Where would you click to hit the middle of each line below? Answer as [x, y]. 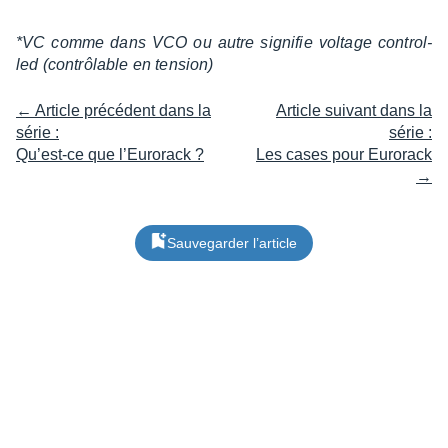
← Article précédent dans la [113, 111]
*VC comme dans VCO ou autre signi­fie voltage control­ [224, 43]
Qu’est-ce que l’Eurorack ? [110, 155]
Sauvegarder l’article [232, 243]
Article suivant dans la [354, 111]
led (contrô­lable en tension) [115, 65]
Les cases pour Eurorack [344, 155]
